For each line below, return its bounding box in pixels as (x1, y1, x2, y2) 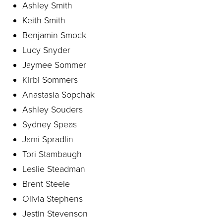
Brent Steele (22, 178, 70, 189)
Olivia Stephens (22, 193, 83, 204)
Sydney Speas (22, 119, 77, 130)
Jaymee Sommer (22, 59, 86, 70)
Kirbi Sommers (22, 74, 78, 85)
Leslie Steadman (22, 164, 85, 174)
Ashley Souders (22, 104, 83, 115)
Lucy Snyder (22, 45, 70, 55)
